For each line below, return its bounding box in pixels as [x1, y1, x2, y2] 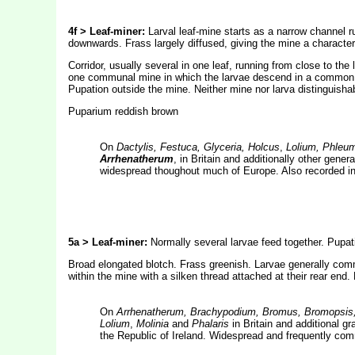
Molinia [136, 318, 169, 330]
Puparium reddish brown [67, 105, 178, 117]
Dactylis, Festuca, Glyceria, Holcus [116, 141, 280, 153]
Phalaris [191, 318, 229, 330]
